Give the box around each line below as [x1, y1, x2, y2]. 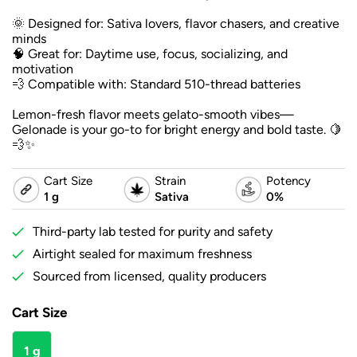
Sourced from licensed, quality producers [33, 269, 266, 284]
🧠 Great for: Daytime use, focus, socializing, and [12, 46, 288, 62]
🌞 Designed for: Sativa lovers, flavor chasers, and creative [12, 16, 339, 32]
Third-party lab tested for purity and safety [33, 224, 273, 240]
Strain [155, 174, 186, 188]
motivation [12, 61, 73, 77]
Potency [265, 174, 311, 188]
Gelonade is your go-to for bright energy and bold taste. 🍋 [12, 122, 342, 138]
